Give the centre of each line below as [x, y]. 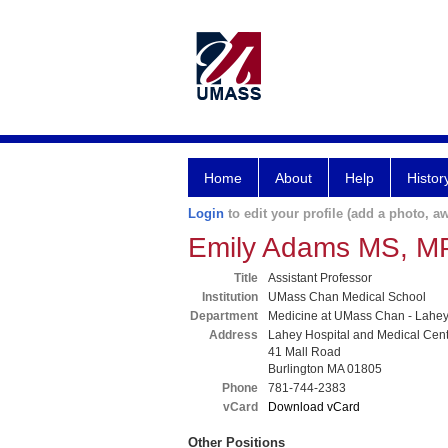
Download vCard [314, 407]
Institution [230, 297]
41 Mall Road [304, 352]
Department [224, 316]
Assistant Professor [320, 278]
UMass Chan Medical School [347, 297]
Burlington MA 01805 [325, 369]
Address [233, 335]
